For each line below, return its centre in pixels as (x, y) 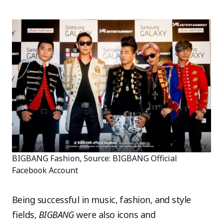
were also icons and (115, 214)
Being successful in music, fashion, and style (102, 199)
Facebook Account (45, 170)
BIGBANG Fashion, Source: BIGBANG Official (95, 158)
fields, (25, 214)
